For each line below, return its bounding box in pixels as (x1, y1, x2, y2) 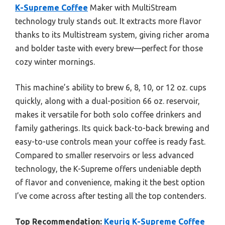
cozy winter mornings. (15, 57, 95, 67)
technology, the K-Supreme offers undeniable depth (15, 164, 201, 174)
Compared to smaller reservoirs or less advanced (15, 151, 194, 160)
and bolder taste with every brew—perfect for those (15, 44, 203, 53)
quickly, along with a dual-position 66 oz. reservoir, (15, 96, 200, 106)
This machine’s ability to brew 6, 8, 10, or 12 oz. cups (15, 83, 206, 92)
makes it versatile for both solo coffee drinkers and (15, 110, 201, 120)
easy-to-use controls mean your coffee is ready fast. (15, 137, 205, 147)
